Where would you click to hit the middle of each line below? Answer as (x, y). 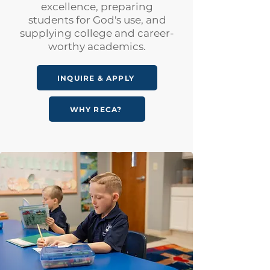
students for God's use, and (97, 20)
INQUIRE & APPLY (96, 78)
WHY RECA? (96, 109)
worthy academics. (97, 46)
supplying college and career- (97, 33)
